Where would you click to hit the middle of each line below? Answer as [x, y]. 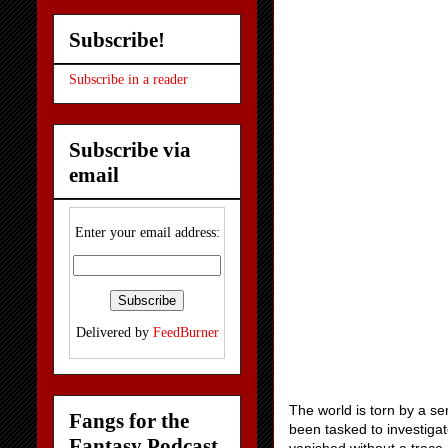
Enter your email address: [147, 233]
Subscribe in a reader [128, 80]
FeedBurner [185, 333]
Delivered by [114, 333]
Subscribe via [130, 149]
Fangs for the [129, 420]
